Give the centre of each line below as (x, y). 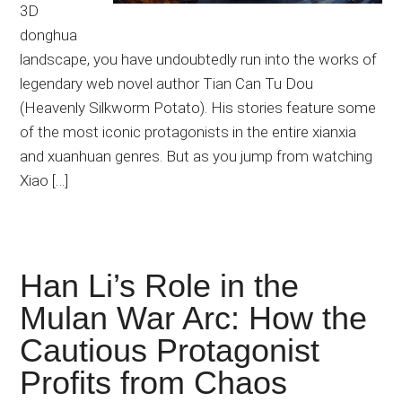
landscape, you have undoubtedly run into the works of (199, 60)
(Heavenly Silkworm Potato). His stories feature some (198, 108)
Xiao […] (44, 181)
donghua (49, 35)
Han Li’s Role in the (160, 286)
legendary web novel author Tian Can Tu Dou (167, 84)
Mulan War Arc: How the (194, 319)
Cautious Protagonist (170, 351)
